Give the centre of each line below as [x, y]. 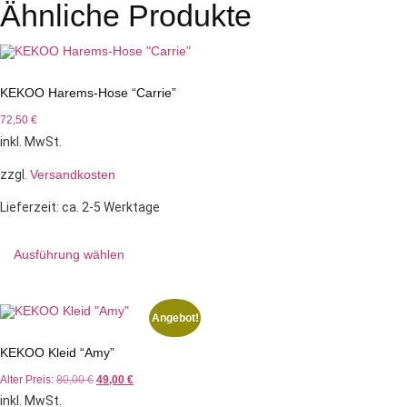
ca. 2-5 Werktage [111, 207]
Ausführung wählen [69, 254]
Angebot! [175, 318]
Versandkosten [73, 174]
